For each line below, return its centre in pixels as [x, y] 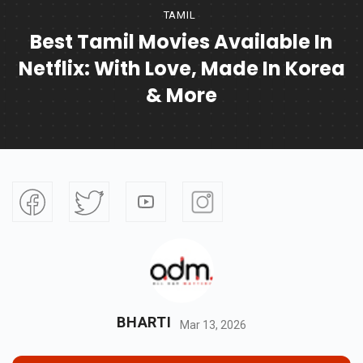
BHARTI [144, 322]
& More [181, 96]
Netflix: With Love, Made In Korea [181, 69]
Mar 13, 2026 [213, 325]
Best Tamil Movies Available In [181, 42]
